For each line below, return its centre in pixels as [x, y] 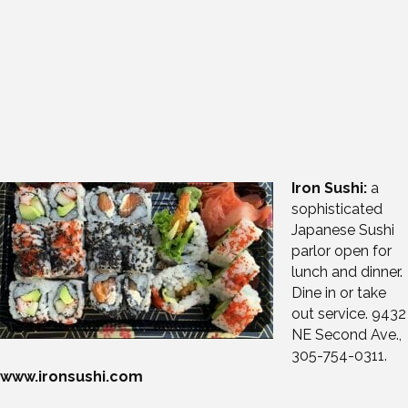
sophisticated [337, 209]
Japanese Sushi [343, 230]
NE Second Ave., [347, 335]
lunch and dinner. [347, 272]
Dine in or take [339, 293]
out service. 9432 [349, 314]
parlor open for [342, 251]
